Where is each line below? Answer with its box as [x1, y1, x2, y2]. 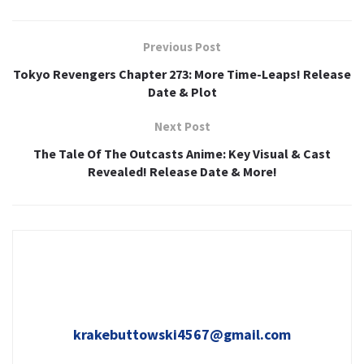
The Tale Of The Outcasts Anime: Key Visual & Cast [33, 145, 331, 162]
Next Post [154, 119, 210, 135]
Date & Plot [147, 84, 217, 101]
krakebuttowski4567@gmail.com [73, 325, 291, 344]
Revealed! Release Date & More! [87, 163, 277, 180]
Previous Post [143, 39, 221, 55]
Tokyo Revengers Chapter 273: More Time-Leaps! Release [13, 66, 351, 83]
